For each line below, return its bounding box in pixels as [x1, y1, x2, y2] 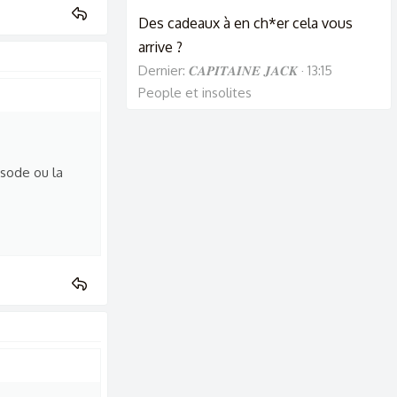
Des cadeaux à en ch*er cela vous [138, 13, 353, 32]
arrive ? [138, 37, 183, 56]
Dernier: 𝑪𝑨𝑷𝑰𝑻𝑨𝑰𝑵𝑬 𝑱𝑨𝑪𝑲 [138, 61, 298, 79]
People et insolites [138, 83, 252, 101]
